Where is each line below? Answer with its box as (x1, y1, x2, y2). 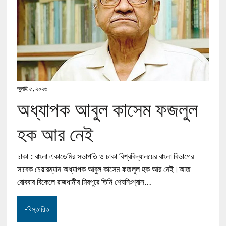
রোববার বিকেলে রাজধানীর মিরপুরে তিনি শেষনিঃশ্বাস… (17, 176, 151, 188)
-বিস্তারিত (24, 203, 49, 214)
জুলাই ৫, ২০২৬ (17, 85, 47, 93)
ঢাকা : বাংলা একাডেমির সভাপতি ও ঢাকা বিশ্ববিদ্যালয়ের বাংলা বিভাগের (17, 151, 194, 162)
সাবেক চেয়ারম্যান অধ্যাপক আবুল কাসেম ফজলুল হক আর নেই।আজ (17, 163, 191, 175)
